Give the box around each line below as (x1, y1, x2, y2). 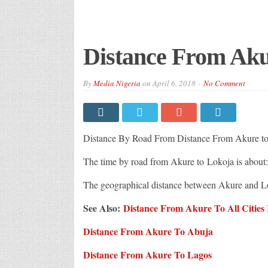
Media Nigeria (93, 77, 141, 89)
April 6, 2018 (152, 77, 196, 89)
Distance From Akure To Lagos (83, 247, 212, 261)
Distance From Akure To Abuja (83, 224, 213, 238)
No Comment (203, 77, 245, 89)
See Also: (83, 200, 123, 215)
